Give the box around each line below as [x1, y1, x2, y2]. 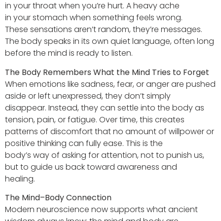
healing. [5, 173, 35, 184]
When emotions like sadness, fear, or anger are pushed [5, 78, 216, 90]
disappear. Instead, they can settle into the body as [5, 102, 204, 113]
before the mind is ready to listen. [5, 47, 133, 59]
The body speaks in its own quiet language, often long [5, 36, 214, 47]
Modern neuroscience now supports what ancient [5, 204, 198, 216]
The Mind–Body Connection [5, 192, 111, 204]
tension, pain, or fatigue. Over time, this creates [5, 113, 184, 125]
